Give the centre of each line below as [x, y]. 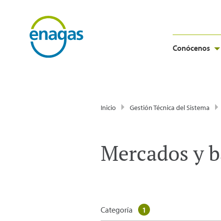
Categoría [117, 210]
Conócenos [191, 48]
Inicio [108, 108]
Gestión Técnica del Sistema [170, 108]
